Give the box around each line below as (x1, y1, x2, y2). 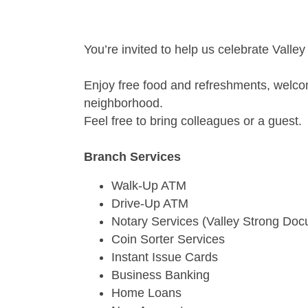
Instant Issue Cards (111, 250, 218, 264)
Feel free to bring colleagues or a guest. (84, 114, 302, 128)
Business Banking (111, 268, 210, 282)
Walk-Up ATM (111, 179, 186, 192)
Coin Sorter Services (111, 232, 225, 246)
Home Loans (111, 286, 181, 300)
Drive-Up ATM (111, 197, 188, 210)
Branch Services (84, 150, 181, 164)
